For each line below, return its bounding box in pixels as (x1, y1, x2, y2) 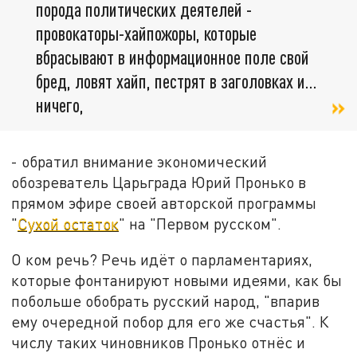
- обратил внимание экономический (11, 151, 268, 171)
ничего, (36, 93, 84, 117)
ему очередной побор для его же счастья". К (11, 312, 330, 331)
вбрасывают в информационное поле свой (36, 45, 309, 69)
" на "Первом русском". (119, 214, 282, 233)
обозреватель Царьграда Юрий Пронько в (11, 172, 307, 191)
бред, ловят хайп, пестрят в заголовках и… (36, 69, 317, 93)
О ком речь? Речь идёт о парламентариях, (11, 250, 313, 269)
